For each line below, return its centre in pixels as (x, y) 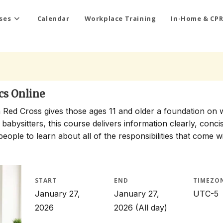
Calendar (53, 18)
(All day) (150, 208)
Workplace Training (120, 18)
